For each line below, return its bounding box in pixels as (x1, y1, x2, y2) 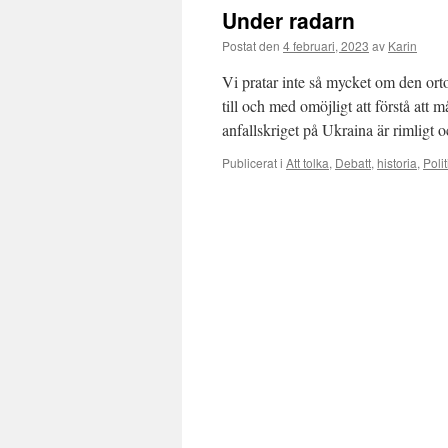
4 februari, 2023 (283, 37, 369, 54)
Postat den (222, 37, 280, 54)
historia (377, 154, 417, 171)
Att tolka (286, 154, 329, 171)
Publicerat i (222, 154, 283, 171)
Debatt (335, 154, 371, 171)
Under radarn (222, 5, 355, 35)
